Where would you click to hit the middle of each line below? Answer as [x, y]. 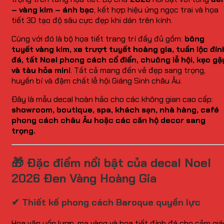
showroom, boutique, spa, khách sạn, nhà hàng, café [115, 110]
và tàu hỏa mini [41, 70]
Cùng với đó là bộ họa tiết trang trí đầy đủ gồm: [98, 39]
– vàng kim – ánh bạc [53, 10]
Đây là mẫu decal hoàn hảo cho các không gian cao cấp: [112, 99]
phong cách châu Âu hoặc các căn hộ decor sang [108, 120]
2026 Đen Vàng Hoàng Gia [84, 178]
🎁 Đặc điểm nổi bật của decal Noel [111, 163]
